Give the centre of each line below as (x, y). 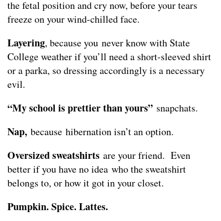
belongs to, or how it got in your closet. (86, 183)
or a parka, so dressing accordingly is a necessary (106, 70)
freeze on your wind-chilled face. (74, 19)
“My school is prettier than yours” (80, 108)
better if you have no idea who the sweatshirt (97, 169)
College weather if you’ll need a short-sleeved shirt (109, 56)
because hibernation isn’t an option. (102, 131)
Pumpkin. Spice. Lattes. (59, 206)
